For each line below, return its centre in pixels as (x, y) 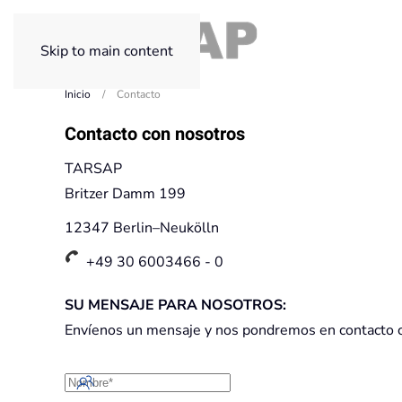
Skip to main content (107, 51)
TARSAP (93, 169)
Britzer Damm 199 (125, 194)
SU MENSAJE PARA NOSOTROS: (175, 305)
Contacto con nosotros (155, 134)
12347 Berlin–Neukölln (142, 228)
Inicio (78, 94)
